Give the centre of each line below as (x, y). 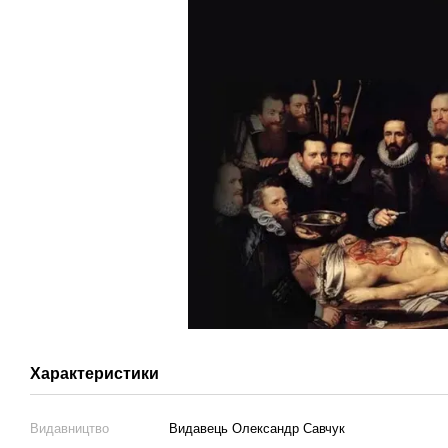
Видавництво (69, 428)
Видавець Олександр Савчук (257, 428)
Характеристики (94, 373)
